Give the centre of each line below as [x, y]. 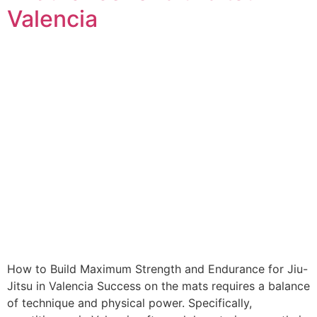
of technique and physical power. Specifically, [129, 303]
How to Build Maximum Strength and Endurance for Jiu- [157, 269]
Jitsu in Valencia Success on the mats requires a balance [158, 286]
